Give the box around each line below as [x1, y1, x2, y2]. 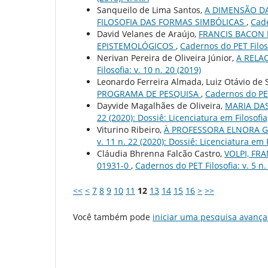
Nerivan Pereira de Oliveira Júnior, [97, 51, 236, 63]
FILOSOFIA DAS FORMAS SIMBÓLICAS [97, 16, 246, 28]
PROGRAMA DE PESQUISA [97, 87, 201, 99]
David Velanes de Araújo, [97, 28, 199, 39]
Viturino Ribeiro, [97, 123, 164, 135]
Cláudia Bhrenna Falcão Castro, [97, 147, 224, 159]
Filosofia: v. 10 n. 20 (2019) [97, 63, 201, 75]
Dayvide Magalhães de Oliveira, [97, 99, 225, 111]
